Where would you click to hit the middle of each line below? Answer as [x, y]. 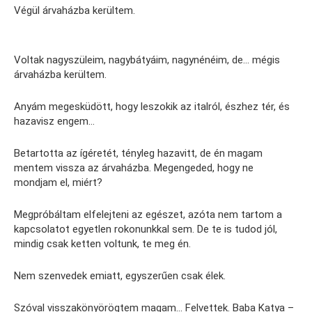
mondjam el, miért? [58, 183]
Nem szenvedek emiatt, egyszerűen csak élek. [120, 276]
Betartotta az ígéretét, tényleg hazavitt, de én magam [138, 154]
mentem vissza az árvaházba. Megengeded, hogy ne [134, 168]
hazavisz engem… [54, 122]
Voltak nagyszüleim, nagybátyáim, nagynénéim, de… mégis [147, 60]
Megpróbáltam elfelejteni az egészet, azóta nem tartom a [148, 215]
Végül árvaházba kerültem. [75, 11]
